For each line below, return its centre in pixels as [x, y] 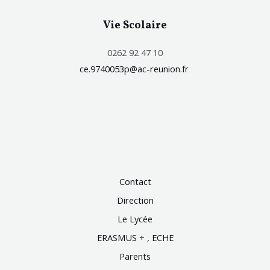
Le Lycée [135, 219]
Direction [135, 200]
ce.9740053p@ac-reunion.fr [135, 69]
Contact [135, 182]
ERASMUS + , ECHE [135, 238]
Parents [135, 256]
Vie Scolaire [135, 26]
